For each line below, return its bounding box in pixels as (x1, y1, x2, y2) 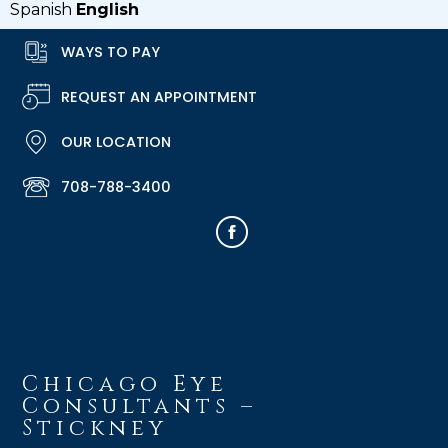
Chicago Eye (22, 370, 229, 400)
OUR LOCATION (61, 131, 171, 152)
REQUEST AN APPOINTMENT (61, 86, 257, 107)
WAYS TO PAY (61, 41, 160, 62)
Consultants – (22, 392, 258, 422)
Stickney (22, 414, 169, 444)
